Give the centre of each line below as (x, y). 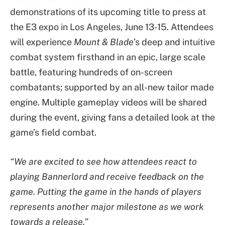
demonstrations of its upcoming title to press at (108, 12)
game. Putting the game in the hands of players (106, 191)
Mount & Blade (104, 42)
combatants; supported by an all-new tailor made (112, 87)
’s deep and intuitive (174, 42)
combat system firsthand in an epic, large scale (108, 57)
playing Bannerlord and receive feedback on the (107, 176)
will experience (42, 42)
